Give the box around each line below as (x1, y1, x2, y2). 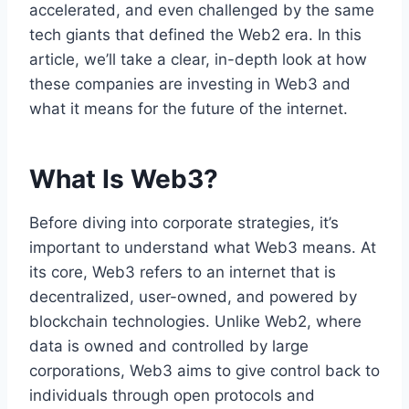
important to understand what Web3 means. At (29, 238, 376, 257)
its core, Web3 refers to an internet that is (29, 263, 336, 282)
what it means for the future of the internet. (29, 100, 348, 119)
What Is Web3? (29, 163, 218, 195)
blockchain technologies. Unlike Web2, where (29, 312, 362, 331)
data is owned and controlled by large (29, 337, 309, 356)
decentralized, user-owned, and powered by (29, 288, 357, 307)
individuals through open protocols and (29, 386, 315, 405)
